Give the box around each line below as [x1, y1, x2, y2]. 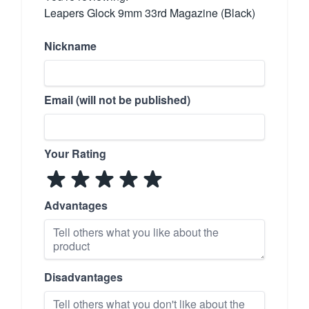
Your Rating [44, 145, 106, 161]
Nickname [44, 37, 97, 54]
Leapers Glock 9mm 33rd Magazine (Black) [44, 4, 255, 21]
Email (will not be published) [44, 91, 190, 108]
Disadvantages [44, 268, 123, 285]
